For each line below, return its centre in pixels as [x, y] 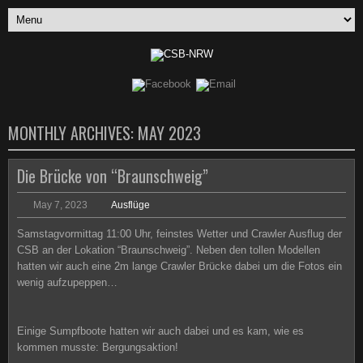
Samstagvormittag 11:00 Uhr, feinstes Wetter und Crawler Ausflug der [179, 234]
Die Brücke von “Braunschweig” [113, 176]
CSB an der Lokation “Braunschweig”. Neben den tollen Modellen [169, 250]
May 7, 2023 [60, 205]
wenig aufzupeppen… [67, 282]
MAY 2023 [169, 133]
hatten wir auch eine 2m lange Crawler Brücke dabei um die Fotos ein [179, 266]
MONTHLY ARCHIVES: [73, 133]
